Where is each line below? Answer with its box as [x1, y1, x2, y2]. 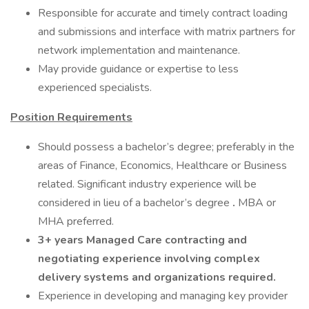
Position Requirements [10, 110, 132, 125]
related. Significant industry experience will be [38, 177, 257, 192]
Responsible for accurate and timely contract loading [38, 6, 288, 21]
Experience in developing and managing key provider [38, 288, 288, 303]
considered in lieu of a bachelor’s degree [38, 195, 232, 210]
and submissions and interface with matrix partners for [38, 24, 295, 39]
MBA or [238, 195, 276, 210]
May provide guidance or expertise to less [38, 61, 239, 77]
